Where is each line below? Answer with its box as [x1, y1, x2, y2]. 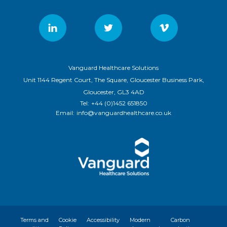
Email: [56, 108, 74, 117]
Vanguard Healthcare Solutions [68, 63, 159, 71]
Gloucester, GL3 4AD [83, 88, 144, 96]
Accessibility [87, 216, 120, 224]
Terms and [20, 216, 49, 224]
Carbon [171, 216, 190, 224]
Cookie [59, 216, 77, 224]
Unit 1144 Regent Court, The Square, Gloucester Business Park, [23, 75, 204, 84]
